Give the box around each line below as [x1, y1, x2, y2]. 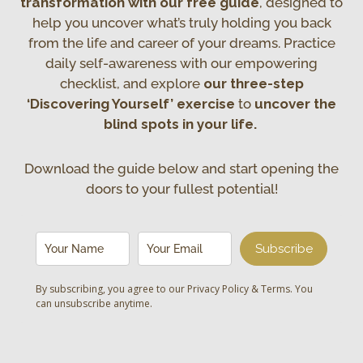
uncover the [254, 96, 336, 113]
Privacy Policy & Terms [187, 281, 290, 296]
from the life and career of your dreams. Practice [28, 35, 335, 52]
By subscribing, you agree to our [36, 281, 187, 296]
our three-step [203, 75, 304, 92]
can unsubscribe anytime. [36, 296, 152, 310]
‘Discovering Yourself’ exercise [27, 96, 235, 113]
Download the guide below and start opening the [24, 160, 339, 177]
